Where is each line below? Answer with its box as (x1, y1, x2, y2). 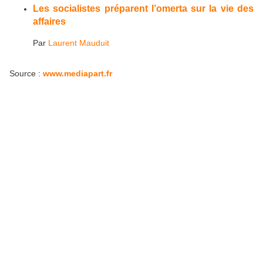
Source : (9, 68, 43, 78)
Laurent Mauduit (48, 38, 109, 48)
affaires (33, 16, 66, 27)
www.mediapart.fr (43, 68, 112, 78)
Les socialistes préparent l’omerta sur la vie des (33, 3, 254, 14)
